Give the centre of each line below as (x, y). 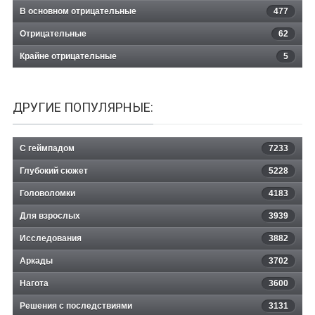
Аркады (36, 261)
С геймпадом (47, 149)
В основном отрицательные (78, 12)
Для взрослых (50, 216)
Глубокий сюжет (54, 171)
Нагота (34, 284)
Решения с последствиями (76, 306)
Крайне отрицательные (68, 57)
